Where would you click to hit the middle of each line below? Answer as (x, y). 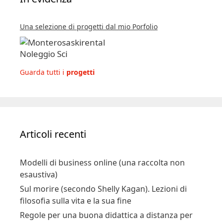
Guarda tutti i (43, 95)
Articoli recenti (53, 157)
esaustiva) (39, 197)
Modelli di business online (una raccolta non (102, 186)
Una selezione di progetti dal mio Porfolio (89, 26)
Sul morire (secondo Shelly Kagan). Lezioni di (103, 212)
